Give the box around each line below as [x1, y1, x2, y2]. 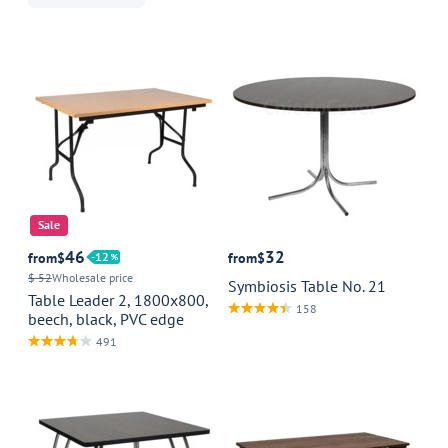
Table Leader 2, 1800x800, [28, 290, 208, 310]
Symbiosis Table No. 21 [228, 276, 386, 296]
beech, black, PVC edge [28, 309, 184, 329]
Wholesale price [52, 270, 133, 285]
